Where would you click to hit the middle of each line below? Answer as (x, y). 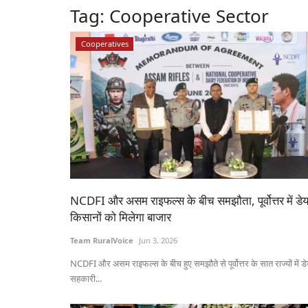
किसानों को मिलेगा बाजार (121, 217)
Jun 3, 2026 (158, 241)
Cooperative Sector (189, 16)
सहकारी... (86, 279)
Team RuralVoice (102, 241)
